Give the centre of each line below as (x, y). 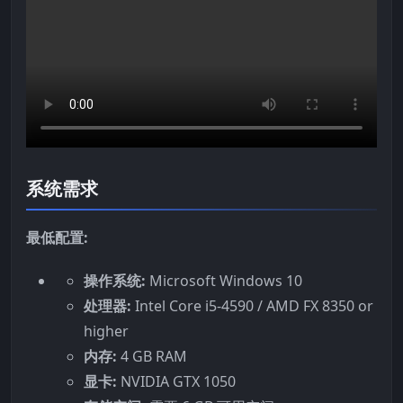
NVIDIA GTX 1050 (176, 381)
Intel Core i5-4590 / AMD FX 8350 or (252, 305)
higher (106, 331)
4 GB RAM (152, 356)
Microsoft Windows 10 (224, 280)
